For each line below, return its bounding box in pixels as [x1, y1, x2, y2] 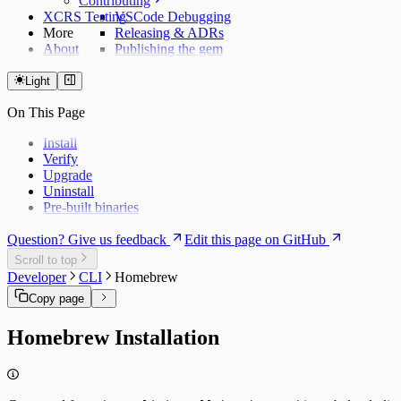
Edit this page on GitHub [184, 232, 326, 247]
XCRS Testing [43, 9, 126, 24]
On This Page [7, 105, 85, 120]
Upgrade [43, 167, 92, 183]
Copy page [29, 291, 84, 305]
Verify [43, 151, 78, 166]
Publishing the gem [115, 41, 223, 56]
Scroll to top [14, 252, 77, 267]
